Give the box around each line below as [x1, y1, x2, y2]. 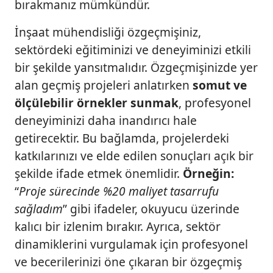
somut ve [193, 77, 247, 94]
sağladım [15, 200, 63, 218]
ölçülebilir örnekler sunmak [15, 94, 179, 112]
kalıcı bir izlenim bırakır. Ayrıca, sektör [15, 218, 221, 235]
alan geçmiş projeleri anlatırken [15, 77, 193, 94]
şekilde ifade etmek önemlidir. [15, 165, 183, 182]
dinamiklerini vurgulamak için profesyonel [15, 236, 248, 253]
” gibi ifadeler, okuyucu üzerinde [63, 200, 239, 218]
